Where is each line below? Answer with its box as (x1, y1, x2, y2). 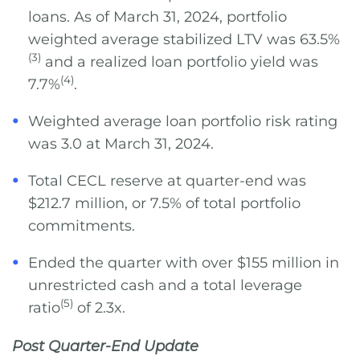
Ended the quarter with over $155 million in (28, 254, 339, 272)
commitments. (28, 217, 135, 235)
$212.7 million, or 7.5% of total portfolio (28, 194, 301, 212)
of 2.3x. (73, 299, 125, 317)
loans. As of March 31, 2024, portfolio (28, 8, 287, 26)
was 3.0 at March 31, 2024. (28, 135, 214, 153)
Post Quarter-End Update (12, 337, 198, 355)
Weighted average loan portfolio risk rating (28, 112, 337, 130)
